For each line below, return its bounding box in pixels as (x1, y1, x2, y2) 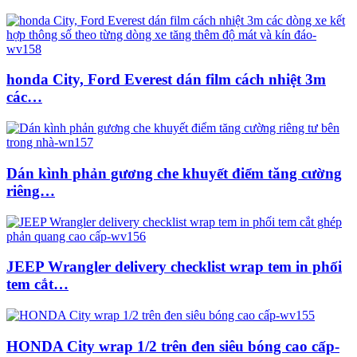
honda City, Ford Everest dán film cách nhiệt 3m (6, 71, 326, 88)
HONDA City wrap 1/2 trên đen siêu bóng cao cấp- (6, 337, 339, 355)
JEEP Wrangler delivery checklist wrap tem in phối (6, 258, 342, 276)
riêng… (6, 182, 55, 199)
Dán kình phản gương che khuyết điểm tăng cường (6, 164, 342, 182)
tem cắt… (6, 276, 69, 293)
